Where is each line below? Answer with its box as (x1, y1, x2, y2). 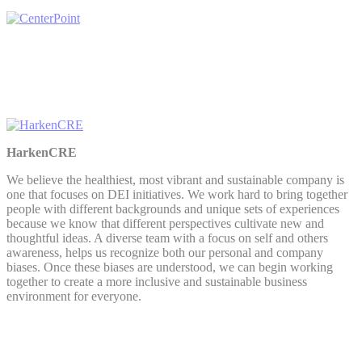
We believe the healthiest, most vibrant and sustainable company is (6, 172, 344, 187)
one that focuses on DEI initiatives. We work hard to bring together (6, 187, 347, 201)
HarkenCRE (6, 145, 77, 159)
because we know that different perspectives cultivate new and (6, 216, 324, 230)
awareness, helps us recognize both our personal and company (6, 245, 323, 259)
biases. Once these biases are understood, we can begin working (6, 259, 333, 274)
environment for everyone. (6, 288, 145, 303)
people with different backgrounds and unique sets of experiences (6, 201, 339, 216)
